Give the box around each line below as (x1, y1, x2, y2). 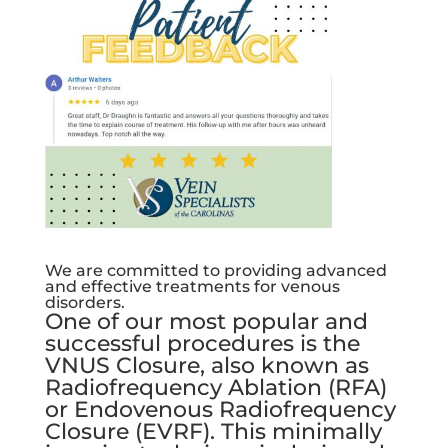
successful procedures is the (44, 330, 360, 358)
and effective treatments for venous (44, 277, 340, 297)
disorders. (44, 293, 125, 313)
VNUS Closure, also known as (44, 352, 369, 380)
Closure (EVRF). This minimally (44, 418, 382, 446)
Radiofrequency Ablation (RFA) (44, 374, 387, 402)
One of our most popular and (44, 308, 368, 336)
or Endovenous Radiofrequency (44, 396, 396, 424)
